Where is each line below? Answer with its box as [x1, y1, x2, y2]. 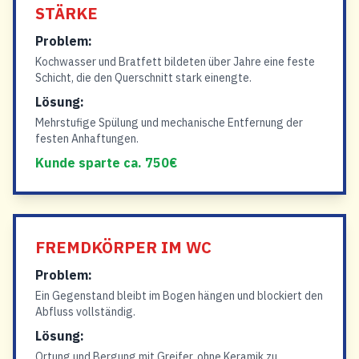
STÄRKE [35, 2, 98, 24]
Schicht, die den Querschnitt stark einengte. [35, 71, 252, 85]
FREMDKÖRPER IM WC [35, 236, 212, 258]
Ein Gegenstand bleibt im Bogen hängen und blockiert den [35, 288, 323, 303]
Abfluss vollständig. [35, 305, 135, 319]
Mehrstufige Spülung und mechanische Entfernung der [35, 115, 303, 130]
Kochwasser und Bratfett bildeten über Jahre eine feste [35, 54, 315, 69]
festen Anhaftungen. [35, 131, 139, 146]
